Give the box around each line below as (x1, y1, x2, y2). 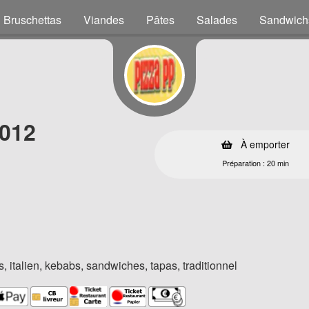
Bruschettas (3, 12, 61, 28)
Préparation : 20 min (221, 157, 289, 168)
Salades (197, 12, 237, 28)
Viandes (83, 12, 124, 28)
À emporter (237, 137, 290, 151)
